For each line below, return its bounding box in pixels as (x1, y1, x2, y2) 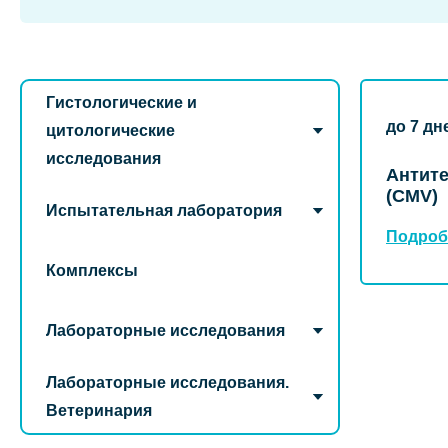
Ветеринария (46, 402, 152, 419)
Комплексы (46, 262, 138, 279)
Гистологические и (46, 94, 197, 111)
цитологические (46, 122, 175, 139)
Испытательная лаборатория (46, 202, 282, 219)
